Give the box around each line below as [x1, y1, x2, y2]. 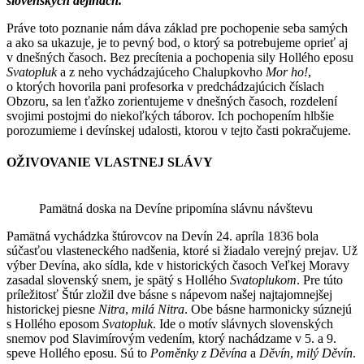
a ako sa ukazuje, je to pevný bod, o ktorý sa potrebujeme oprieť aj [6, 35, 348, 50]
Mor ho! [266, 64, 308, 79]
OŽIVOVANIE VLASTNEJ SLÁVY [6, 154, 213, 169]
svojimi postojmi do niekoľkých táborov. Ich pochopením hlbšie [6, 108, 334, 123]
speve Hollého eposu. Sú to [6, 346, 150, 361]
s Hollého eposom [6, 317, 102, 331]
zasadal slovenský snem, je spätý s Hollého [6, 273, 230, 288]
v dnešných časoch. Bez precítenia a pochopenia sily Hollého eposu [6, 50, 353, 64]
